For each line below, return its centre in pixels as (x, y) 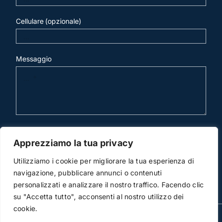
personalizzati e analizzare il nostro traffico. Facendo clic (109, 185)
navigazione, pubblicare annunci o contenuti (88, 173)
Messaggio (34, 59)
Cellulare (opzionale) (49, 21)
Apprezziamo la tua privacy (74, 143)
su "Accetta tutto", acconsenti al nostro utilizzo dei (99, 196)
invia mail (43, 137)
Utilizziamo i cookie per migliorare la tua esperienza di (104, 161)
